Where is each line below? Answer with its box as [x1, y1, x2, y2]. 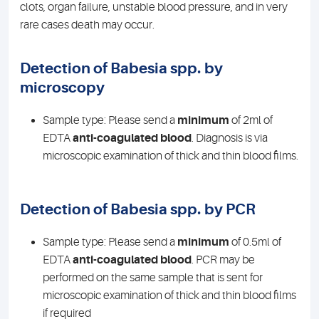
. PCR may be [192, 253, 255, 266]
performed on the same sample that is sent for [43, 271, 263, 284]
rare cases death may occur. [20, 19, 155, 31]
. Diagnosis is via [192, 132, 268, 145]
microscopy [20, 79, 105, 96]
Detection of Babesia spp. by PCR [20, 201, 256, 218]
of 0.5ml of [229, 236, 281, 249]
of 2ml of [229, 114, 273, 127]
